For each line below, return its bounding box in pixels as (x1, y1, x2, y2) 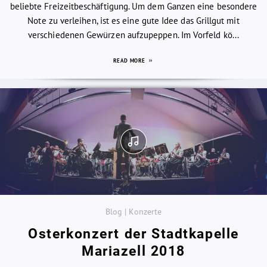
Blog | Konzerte (105, 206, 162, 218)
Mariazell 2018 (81, 243, 186, 260)
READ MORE (113, 57, 148, 64)
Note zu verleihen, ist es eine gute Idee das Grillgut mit (27, 14, 240, 26)
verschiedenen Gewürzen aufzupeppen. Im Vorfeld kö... (28, 29, 239, 41)
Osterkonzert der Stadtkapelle (28, 226, 239, 243)
